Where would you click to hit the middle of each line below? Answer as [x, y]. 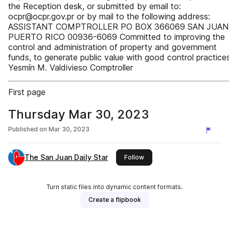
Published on [28, 129]
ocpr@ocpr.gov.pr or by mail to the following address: [109, 16]
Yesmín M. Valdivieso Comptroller [71, 67]
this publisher [164, 157]
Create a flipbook [114, 200]
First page [27, 92]
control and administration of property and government [112, 47]
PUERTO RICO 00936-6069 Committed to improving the [117, 37]
